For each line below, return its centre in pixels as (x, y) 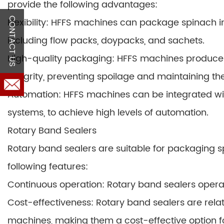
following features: (48, 167)
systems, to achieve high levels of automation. (108, 113)
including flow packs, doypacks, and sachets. (106, 41)
